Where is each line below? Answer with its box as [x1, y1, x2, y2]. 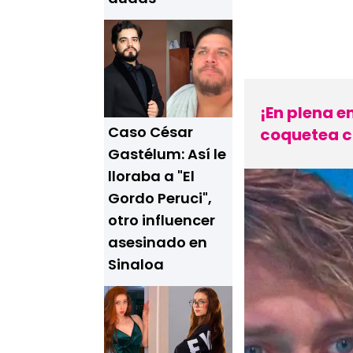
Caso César [108, 122, 193, 142]
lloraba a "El [108, 166, 195, 186]
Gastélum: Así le [108, 144, 226, 164]
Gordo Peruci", [108, 188, 212, 208]
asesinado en [108, 232, 207, 252]
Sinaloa [108, 255, 164, 274]
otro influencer [108, 210, 215, 230]
